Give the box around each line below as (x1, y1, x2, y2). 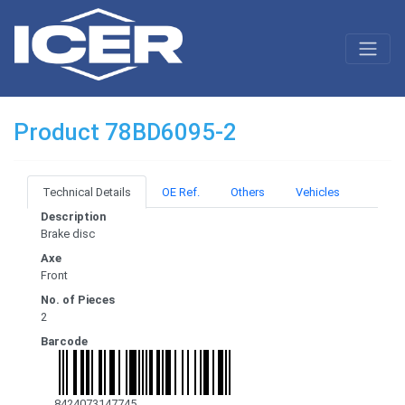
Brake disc (41, 227, 95, 241)
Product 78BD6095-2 (14, 118, 237, 146)
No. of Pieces (41, 293, 115, 307)
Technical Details (42, 185, 131, 200)
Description (41, 210, 106, 224)
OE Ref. (162, 185, 200, 200)
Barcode (41, 334, 88, 349)
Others (231, 185, 265, 200)
